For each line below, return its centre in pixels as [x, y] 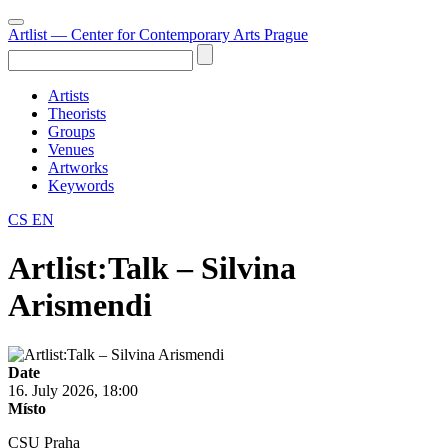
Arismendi [80, 305]
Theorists [77, 113]
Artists [68, 95]
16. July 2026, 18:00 [73, 390]
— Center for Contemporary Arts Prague [179, 34]
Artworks [78, 167]
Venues [71, 149]
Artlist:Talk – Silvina [152, 268]
